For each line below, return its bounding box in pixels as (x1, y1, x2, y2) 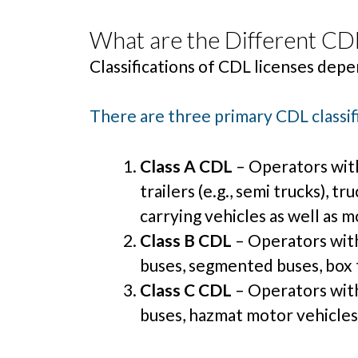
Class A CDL (140, 155, 233, 176)
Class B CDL (140, 229, 232, 250)
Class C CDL (140, 279, 235, 300)
